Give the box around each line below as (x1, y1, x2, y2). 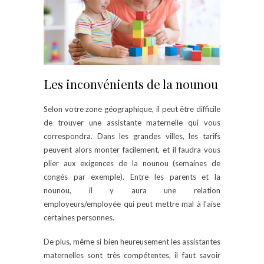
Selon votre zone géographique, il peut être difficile (44, 104, 220, 114)
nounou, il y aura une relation (44, 185, 220, 195)
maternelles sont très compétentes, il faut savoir (44, 250, 220, 260)
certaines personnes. (44, 212, 114, 222)
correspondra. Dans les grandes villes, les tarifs (44, 131, 220, 141)
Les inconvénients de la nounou (44, 75, 218, 92)
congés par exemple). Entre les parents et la (44, 171, 220, 181)
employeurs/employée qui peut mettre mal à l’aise (44, 199, 220, 209)
